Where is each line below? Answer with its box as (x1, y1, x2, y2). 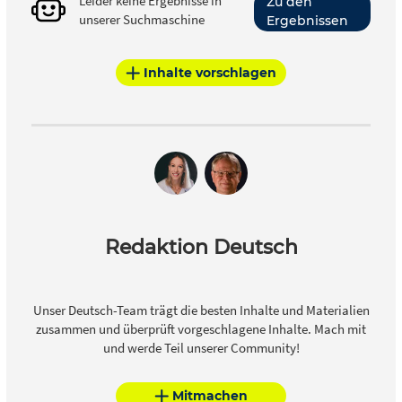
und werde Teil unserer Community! (102, 339, 300, 357)
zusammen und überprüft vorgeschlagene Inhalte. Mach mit (36, 320, 366, 338)
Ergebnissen (267, 12, 348, 29)
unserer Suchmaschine (79, 11, 205, 29)
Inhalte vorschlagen (144, 64, 276, 81)
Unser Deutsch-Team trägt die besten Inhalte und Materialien (32, 301, 370, 319)
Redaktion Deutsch (104, 235, 298, 260)
